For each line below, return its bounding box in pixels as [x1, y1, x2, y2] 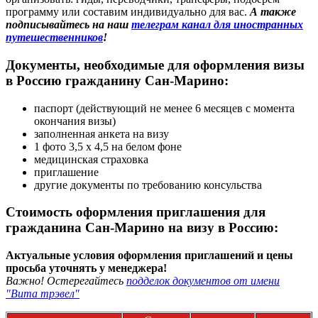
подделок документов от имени [126, 275, 280, 287]
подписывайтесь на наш [6, 18, 131, 31]
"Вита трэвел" [6, 287, 79, 300]
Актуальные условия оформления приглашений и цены [6, 249, 293, 262]
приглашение [34, 165, 99, 178]
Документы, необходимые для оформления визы [6, 57, 305, 72]
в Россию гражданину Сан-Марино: [6, 72, 229, 88]
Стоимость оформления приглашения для [6, 204, 265, 220]
